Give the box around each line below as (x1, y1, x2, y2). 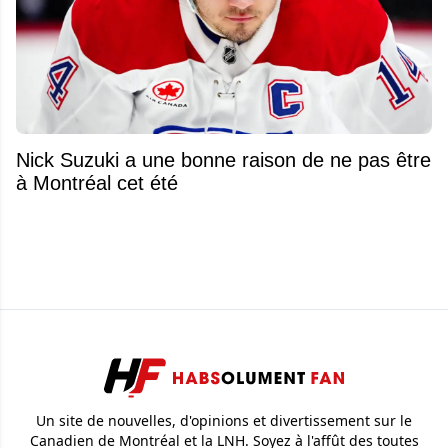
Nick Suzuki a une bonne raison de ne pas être (16, 148, 431, 171)
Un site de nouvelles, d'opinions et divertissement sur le (36, 411, 412, 430)
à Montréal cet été (16, 171, 178, 194)
